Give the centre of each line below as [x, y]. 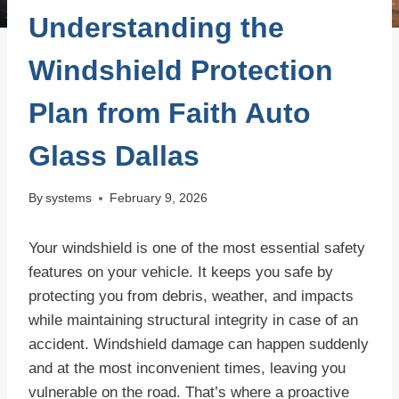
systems [69, 199]
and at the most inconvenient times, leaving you [187, 369]
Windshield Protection [181, 70]
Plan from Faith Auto [170, 113]
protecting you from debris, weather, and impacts [191, 297]
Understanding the [156, 27]
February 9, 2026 [159, 199]
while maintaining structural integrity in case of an [193, 321]
